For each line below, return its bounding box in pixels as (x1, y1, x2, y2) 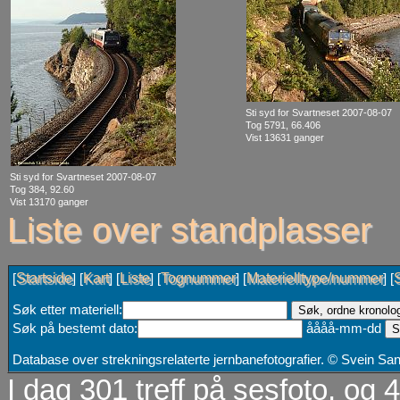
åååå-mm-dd (303, 321, 385, 337)
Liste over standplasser (7, 211, 371, 250)
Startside (16, 271, 72, 287)
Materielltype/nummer (246, 271, 383, 287)
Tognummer (161, 271, 236, 287)
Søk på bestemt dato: (12, 321, 137, 337)
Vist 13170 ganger (10, 196, 88, 208)
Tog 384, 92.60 (10, 184, 74, 196)
